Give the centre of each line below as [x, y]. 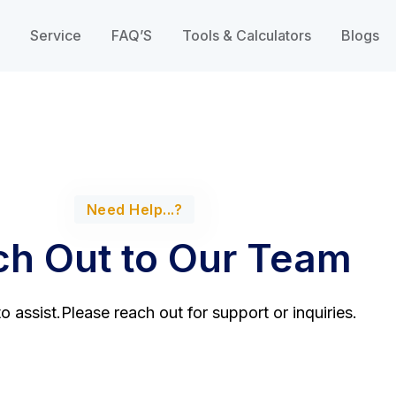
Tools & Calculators [247, 35]
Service [56, 35]
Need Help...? [134, 209]
